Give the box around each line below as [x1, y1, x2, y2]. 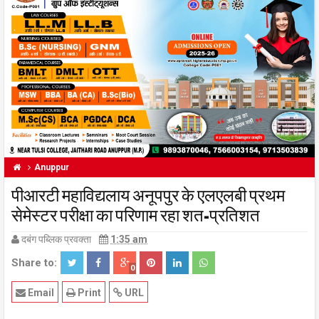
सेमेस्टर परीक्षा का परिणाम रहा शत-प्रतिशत [11, 202, 260, 226]
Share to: [11, 256, 57, 269]
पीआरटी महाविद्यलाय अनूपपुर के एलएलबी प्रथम [11, 182, 285, 206]
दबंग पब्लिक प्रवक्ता [21, 233, 93, 245]
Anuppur [34, 162, 69, 172]
